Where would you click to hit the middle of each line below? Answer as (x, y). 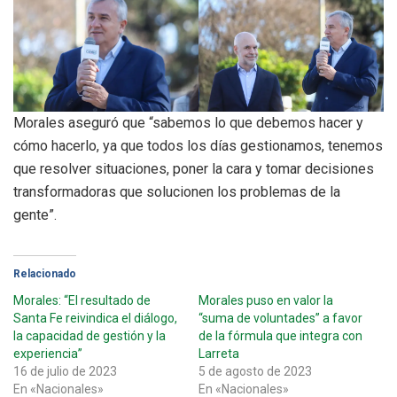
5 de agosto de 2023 (255, 372)
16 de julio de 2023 (65, 372)
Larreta (219, 354)
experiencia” (48, 354)
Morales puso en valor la (266, 301)
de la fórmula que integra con (280, 336)
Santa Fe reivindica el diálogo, (95, 319)
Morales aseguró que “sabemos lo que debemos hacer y (188, 123)
